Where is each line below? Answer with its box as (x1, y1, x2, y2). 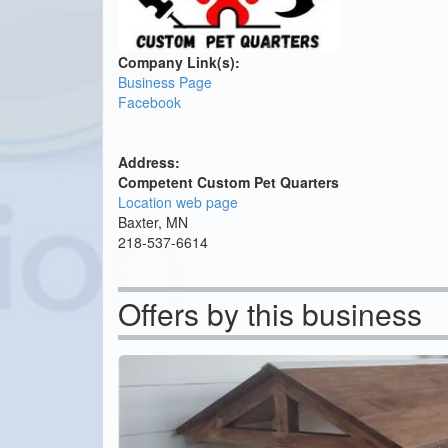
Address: (118, 152, 180, 173)
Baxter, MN (118, 212, 188, 233)
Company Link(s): (118, 52, 240, 73)
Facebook (118, 92, 181, 113)
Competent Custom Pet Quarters (118, 172, 339, 193)
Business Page (118, 72, 212, 93)
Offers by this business (118, 292, 422, 336)
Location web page (118, 192, 238, 213)
